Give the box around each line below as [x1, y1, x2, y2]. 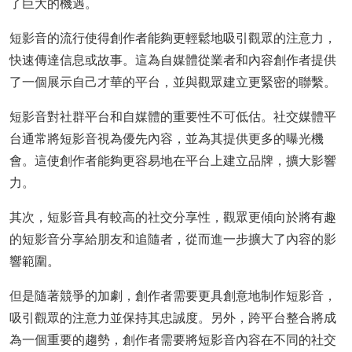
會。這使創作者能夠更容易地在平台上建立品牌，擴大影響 [9, 154, 336, 167]
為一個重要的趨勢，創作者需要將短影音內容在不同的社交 [9, 333, 336, 346]
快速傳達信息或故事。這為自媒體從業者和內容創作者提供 [9, 53, 336, 67]
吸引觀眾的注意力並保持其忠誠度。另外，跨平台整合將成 [9, 311, 336, 324]
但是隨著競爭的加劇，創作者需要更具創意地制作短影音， [9, 289, 336, 302]
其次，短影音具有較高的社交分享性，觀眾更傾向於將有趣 [9, 211, 336, 224]
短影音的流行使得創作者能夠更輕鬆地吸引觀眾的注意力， [9, 31, 336, 45]
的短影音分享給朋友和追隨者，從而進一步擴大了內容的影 [9, 233, 336, 246]
